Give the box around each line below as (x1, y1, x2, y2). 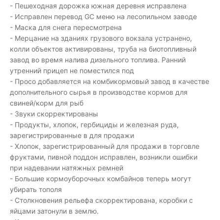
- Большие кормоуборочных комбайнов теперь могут (10, 174, 191, 183)
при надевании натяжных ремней (10, 164, 123, 172)
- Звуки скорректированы (10, 110, 98, 118)
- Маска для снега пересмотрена (10, 23, 122, 31)
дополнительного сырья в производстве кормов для (10, 88, 188, 96)
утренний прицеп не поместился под (10, 66, 134, 75)
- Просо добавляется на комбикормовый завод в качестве (10, 77, 209, 85)
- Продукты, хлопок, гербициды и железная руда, (10, 120, 179, 129)
